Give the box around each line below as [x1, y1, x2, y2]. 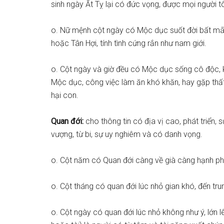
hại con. [51, 90, 78, 100]
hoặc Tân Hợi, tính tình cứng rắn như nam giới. [51, 38, 206, 48]
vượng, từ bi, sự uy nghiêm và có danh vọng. [51, 129, 202, 139]
